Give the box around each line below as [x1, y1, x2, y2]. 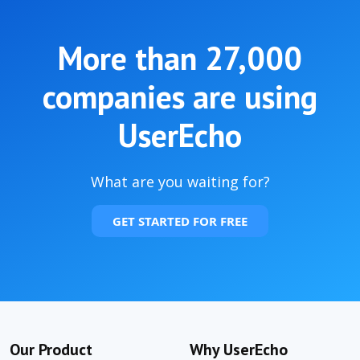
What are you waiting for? [90, 171, 270, 191]
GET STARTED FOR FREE [112, 212, 247, 229]
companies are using [43, 75, 317, 117]
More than [58, 36, 205, 79]
